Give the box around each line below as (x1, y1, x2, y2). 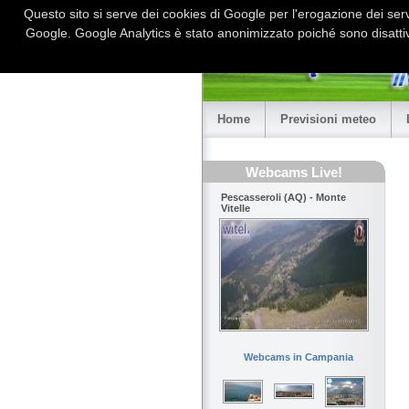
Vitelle (221, 203, 250, 215)
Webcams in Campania (244, 351, 353, 363)
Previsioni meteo (280, 112, 376, 126)
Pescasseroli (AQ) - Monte (221, 192, 346, 204)
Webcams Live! (246, 164, 342, 181)
